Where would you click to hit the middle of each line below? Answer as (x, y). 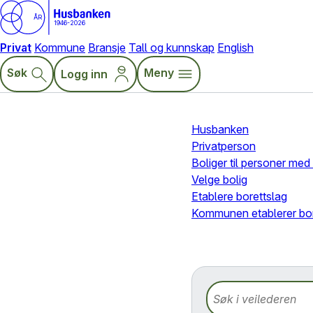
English (235, 48)
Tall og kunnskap (172, 48)
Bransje (107, 48)
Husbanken (220, 129)
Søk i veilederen (246, 289)
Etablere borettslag (239, 196)
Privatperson (224, 146)
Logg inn (84, 74)
